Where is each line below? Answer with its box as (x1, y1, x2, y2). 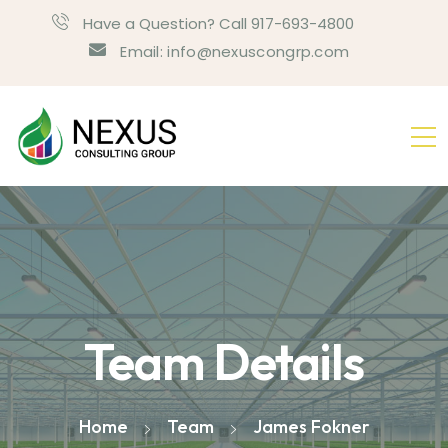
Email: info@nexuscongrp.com (120, 41, 350, 63)
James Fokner (252, 414, 370, 438)
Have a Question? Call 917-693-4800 (83, 12, 354, 34)
